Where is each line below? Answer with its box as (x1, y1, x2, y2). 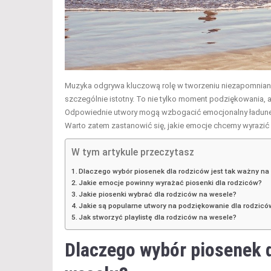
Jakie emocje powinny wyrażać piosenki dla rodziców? (79, 178, 263, 187)
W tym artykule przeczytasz (71, 146, 194, 158)
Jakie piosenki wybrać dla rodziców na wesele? (79, 189, 237, 198)
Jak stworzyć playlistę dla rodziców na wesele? (79, 212, 237, 221)
